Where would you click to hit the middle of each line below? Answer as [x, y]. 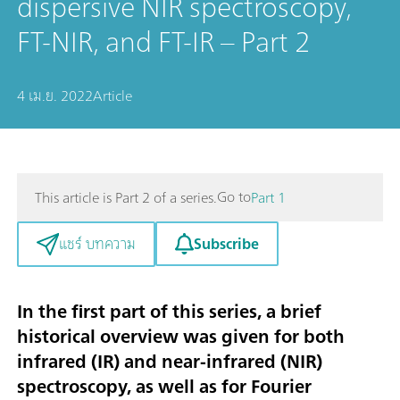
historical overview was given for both [181, 336]
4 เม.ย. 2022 [55, 96]
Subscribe [226, 244]
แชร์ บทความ [97, 244]
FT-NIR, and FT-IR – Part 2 [164, 42]
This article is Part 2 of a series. [126, 197]
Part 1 [268, 197]
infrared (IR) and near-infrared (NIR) [170, 361]
